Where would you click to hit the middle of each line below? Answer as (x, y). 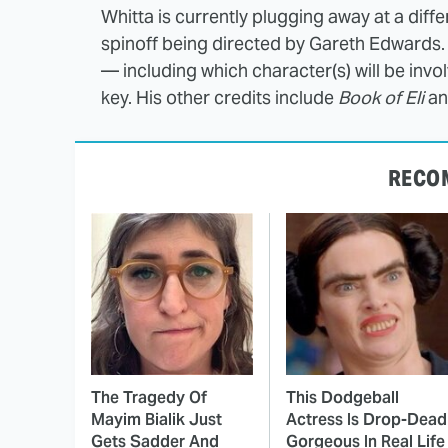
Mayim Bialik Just (156, 419)
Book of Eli (381, 97)
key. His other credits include (219, 97)
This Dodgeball (342, 397)
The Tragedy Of (149, 397)
